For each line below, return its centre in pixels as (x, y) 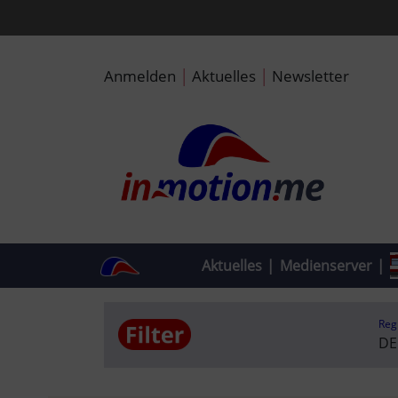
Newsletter (310, 76)
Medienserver (326, 265)
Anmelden (140, 76)
